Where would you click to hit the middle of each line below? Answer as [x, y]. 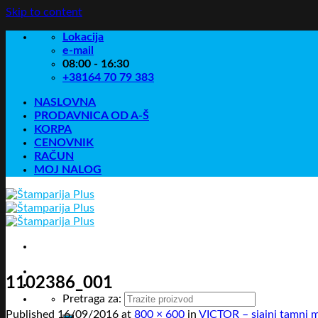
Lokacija [83, 37]
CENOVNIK [64, 143]
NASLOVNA [65, 102]
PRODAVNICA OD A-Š [92, 116]
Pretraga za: [92, 299]
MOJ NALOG [68, 170]
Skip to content [44, 12]
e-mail [78, 50]
